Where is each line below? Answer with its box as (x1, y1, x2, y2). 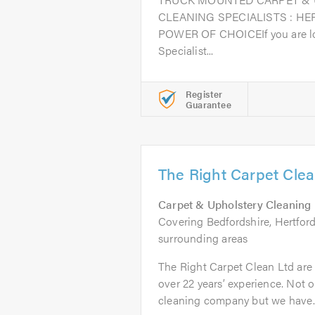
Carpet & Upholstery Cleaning (158, 196, 311, 212)
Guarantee (186, 98, 231, 111)
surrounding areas (158, 230, 248, 246)
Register (186, 87, 223, 101)
